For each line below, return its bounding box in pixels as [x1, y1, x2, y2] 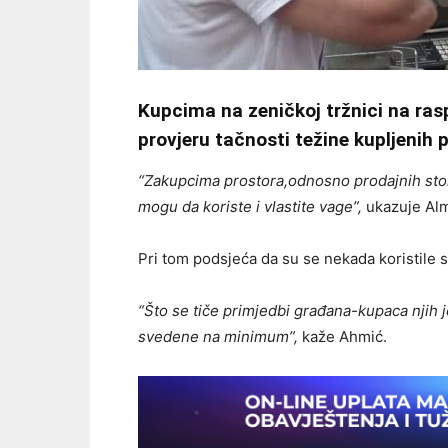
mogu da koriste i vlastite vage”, [138, 197, 362, 216]
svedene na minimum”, [138, 327, 298, 346]
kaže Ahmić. [298, 327, 387, 346]
